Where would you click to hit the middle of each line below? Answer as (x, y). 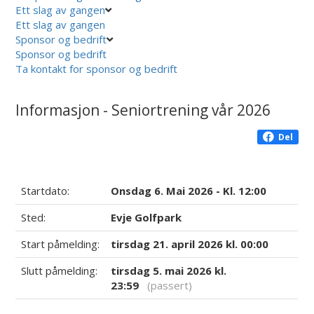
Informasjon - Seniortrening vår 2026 (143, 110)
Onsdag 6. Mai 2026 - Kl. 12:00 (189, 190)
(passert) (166, 285)
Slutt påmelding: (60, 270)
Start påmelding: (61, 244)
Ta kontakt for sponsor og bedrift (97, 68)
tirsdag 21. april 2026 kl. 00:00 (190, 244)
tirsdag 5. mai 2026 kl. (169, 270)
